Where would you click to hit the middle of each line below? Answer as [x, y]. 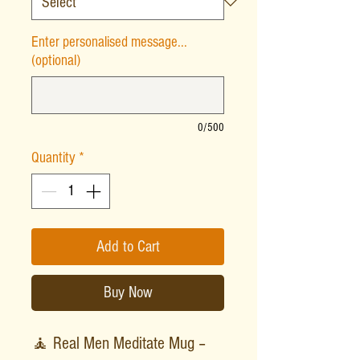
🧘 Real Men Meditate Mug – [119, 344]
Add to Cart [128, 247]
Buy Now [128, 293]
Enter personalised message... [109, 42]
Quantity [53, 157]
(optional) [56, 60]
